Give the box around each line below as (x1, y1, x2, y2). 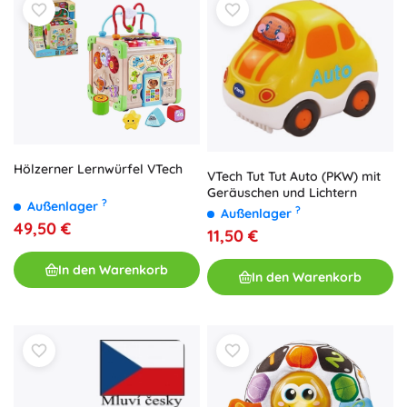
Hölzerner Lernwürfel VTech (14, 161, 183, 178)
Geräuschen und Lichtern (207, 184, 357, 201)
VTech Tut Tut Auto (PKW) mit (207, 168, 381, 184)
